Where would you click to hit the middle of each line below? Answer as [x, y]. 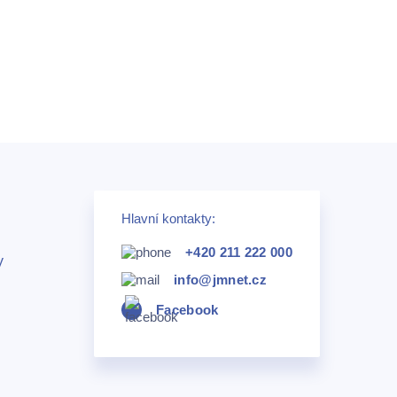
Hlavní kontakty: [169, 218]
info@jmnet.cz [221, 279]
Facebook [187, 309]
